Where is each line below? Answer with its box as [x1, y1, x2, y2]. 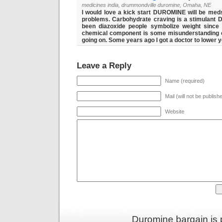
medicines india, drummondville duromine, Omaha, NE [82, 2, 211, 8]
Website [165, 109, 184, 114]
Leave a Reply [77, 60, 131, 70]
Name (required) [165, 78, 205, 84]
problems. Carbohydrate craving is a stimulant [82, 16, 218, 23]
